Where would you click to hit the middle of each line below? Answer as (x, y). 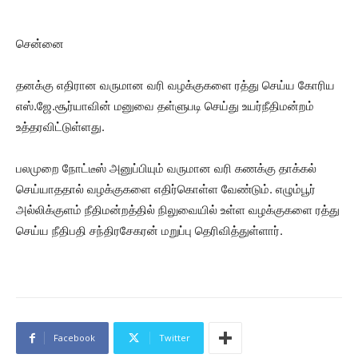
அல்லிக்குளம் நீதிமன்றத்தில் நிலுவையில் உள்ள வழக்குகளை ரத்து (178, 210)
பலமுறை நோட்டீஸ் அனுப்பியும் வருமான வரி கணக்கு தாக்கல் (166, 169)
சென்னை (40, 44)
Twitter (175, 338)
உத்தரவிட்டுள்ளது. (60, 127)
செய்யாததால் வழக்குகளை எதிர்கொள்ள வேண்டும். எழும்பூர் (166, 189)
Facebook (74, 338)
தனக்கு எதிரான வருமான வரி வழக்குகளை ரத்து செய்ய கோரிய (175, 86)
